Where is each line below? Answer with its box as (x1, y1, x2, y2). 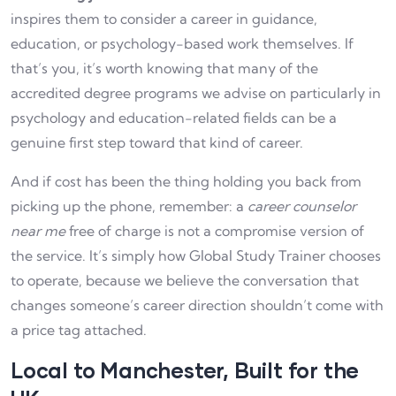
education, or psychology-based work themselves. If (11, 34, 354, 53)
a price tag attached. (11, 321, 147, 339)
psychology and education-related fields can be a (11, 109, 337, 127)
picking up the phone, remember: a (11, 197, 247, 216)
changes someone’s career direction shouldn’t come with (11, 296, 384, 315)
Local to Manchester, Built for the (11, 357, 360, 384)
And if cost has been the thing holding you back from (11, 172, 362, 191)
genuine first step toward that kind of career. (11, 133, 303, 152)
